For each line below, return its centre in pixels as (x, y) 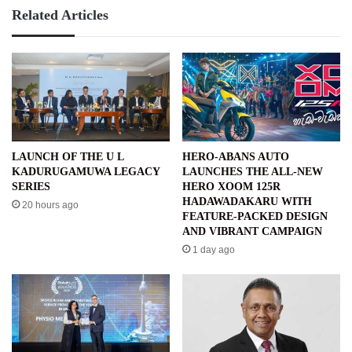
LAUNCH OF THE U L (68, 156)
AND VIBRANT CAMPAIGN (252, 231)
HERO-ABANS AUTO (236, 156)
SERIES (33, 186)
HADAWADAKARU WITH (247, 201)
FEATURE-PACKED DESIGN (255, 216)
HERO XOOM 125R (231, 186)
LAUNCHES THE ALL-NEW (253, 171)
